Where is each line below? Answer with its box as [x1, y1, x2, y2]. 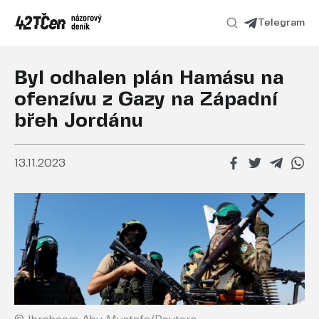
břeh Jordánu [14, 112, 143, 131]
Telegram [258, 17, 305, 28]
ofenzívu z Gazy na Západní [14, 90, 278, 110]
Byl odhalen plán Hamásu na [14, 69, 284, 88]
